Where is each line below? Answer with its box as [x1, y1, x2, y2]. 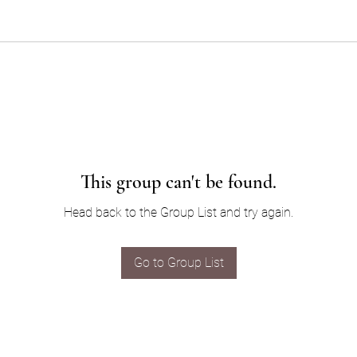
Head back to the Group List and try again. [64, 205, 293, 221]
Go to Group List [133, 255, 224, 271]
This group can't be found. [80, 171, 277, 194]
